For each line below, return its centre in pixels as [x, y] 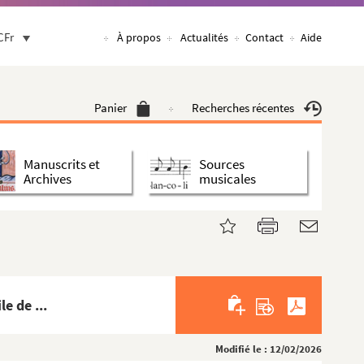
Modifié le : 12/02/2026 [269, 349]
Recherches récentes [243, 108]
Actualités [204, 37]
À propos [139, 37]
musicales [227, 178]
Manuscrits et [62, 164]
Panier [110, 108]
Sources [222, 164]
